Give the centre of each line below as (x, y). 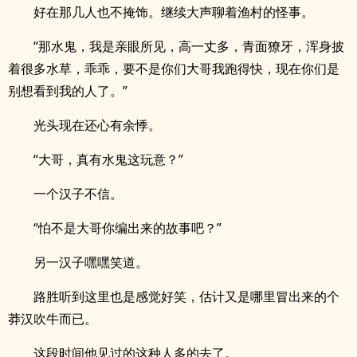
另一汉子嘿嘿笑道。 (91, 262)
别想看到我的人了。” (68, 91)
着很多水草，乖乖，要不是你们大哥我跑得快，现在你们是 (174, 69)
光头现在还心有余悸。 (97, 125)
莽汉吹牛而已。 (53, 319)
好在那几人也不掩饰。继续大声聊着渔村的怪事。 (174, 12)
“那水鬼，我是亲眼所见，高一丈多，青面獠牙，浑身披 (189, 46)
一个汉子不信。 (78, 194)
